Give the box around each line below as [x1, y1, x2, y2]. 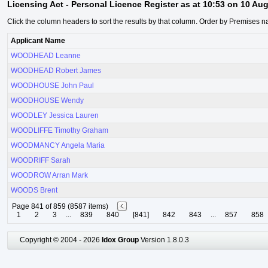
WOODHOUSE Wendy [11, 96, 84, 105]
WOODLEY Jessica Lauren [11, 111, 99, 120]
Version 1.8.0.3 [139, 236, 189, 245]
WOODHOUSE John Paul [11, 81, 94, 90]
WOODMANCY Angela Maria [11, 141, 105, 150]
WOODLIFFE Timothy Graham [11, 126, 108, 135]
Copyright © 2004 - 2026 [20, 236, 102, 245]
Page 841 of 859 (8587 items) [12, 202, 108, 211]
